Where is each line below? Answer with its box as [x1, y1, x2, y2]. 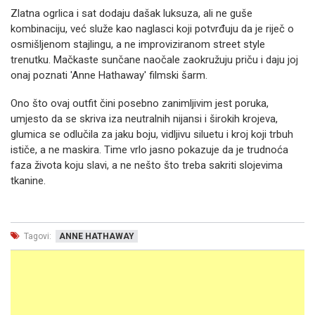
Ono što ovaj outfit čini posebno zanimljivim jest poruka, [11, 96, 269, 110]
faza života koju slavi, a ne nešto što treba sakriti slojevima [11, 158, 283, 172]
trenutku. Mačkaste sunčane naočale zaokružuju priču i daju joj [11, 53, 298, 66]
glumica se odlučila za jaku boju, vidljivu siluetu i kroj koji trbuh [11, 127, 293, 141]
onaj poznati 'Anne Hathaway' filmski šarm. [11, 68, 207, 82]
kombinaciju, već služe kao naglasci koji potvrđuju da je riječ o [11, 22, 294, 35]
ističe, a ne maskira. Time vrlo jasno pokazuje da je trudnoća [11, 143, 288, 156]
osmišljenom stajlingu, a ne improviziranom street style [11, 37, 265, 51]
